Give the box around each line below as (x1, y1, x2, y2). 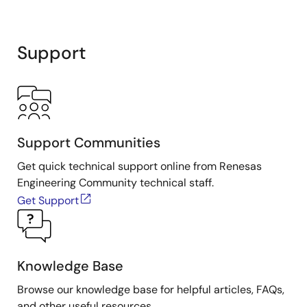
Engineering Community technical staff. (17, 175, 214, 191)
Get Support (17, 193, 79, 208)
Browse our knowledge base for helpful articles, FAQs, (17, 282, 284, 297)
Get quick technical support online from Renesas (17, 159, 262, 174)
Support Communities (17, 134, 160, 152)
